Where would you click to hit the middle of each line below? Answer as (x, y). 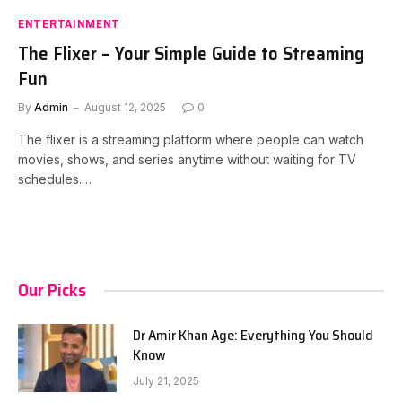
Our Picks (52, 290)
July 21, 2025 (166, 381)
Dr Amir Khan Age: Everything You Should (253, 335)
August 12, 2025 (125, 107)
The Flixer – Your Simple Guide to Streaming (191, 53)
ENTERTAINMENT (70, 23)
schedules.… (55, 179)
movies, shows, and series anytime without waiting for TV (187, 159)
